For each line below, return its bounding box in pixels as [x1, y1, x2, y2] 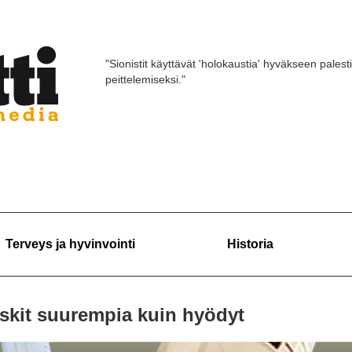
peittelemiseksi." [105, 72, 185, 86]
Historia [227, 237, 273, 251]
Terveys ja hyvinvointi [5, 237, 135, 251]
